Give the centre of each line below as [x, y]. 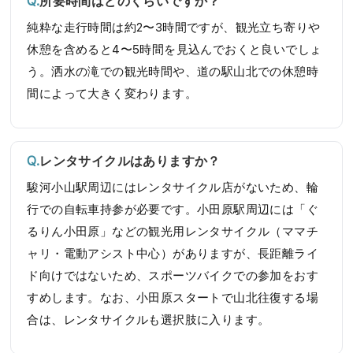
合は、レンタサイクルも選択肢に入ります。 [149, 320]
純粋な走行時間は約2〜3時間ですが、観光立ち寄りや [174, 27]
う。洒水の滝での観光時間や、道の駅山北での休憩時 [173, 71]
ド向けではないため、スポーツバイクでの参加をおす [173, 275]
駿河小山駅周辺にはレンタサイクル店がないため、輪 [173, 187]
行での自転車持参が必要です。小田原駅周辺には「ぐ [173, 209]
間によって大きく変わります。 [112, 93]
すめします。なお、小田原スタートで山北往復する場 [173, 297]
